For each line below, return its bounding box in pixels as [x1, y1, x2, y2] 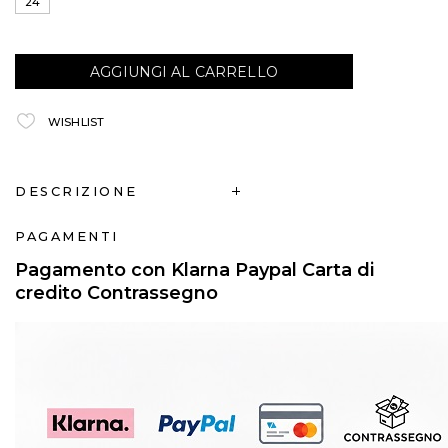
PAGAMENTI [15, 228, 120, 244]
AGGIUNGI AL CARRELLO [90, 62, 278, 81]
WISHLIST [48, 114, 104, 129]
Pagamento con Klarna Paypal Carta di [15, 258, 374, 281]
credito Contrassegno [15, 281, 218, 304]
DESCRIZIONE [15, 183, 138, 199]
